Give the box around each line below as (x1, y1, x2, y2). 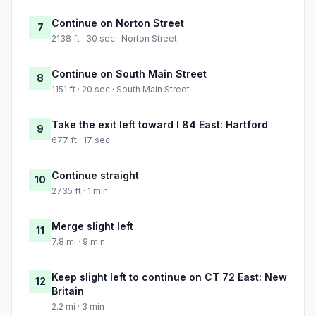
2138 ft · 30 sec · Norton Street (51, 33, 177, 44)
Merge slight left (51, 220, 133, 233)
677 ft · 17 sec (51, 135, 110, 146)
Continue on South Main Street (51, 68, 207, 80)
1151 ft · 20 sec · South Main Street (51, 84, 190, 95)
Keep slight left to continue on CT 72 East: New (51, 271, 287, 284)
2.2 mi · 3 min (51, 301, 104, 312)
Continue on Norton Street (51, 17, 184, 30)
